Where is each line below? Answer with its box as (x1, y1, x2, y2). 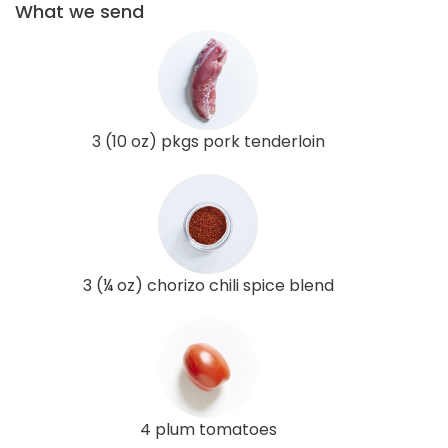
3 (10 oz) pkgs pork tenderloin (91, 129, 325, 153)
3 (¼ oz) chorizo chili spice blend (82, 273, 334, 297)
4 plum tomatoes (139, 417, 277, 441)
